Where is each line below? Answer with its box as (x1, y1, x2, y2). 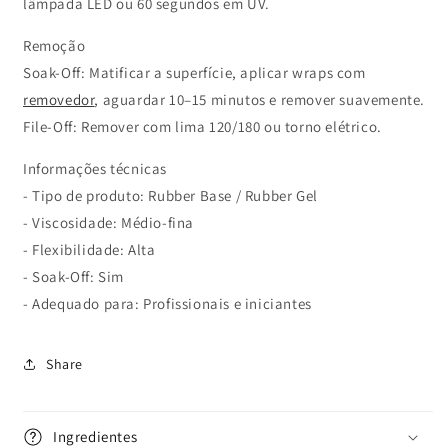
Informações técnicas (23, 159, 167, 178)
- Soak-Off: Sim (23, 267, 132, 286)
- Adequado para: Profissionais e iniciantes (23, 294, 312, 313)
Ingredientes (53, 427, 138, 446)
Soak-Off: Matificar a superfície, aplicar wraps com (23, 63, 366, 82)
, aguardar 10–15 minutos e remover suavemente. (94, 90, 433, 109)
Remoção (23, 36, 86, 55)
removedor (23, 90, 95, 109)
